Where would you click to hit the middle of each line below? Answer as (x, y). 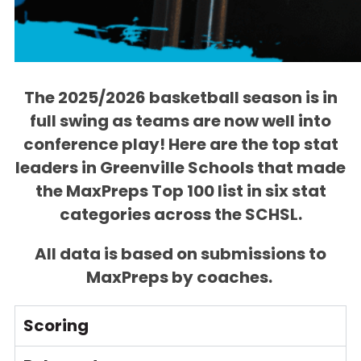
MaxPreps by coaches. (180, 277)
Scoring (56, 326)
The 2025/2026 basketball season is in (180, 98)
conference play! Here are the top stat (180, 144)
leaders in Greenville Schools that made (180, 168)
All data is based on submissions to (180, 254)
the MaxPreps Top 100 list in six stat (180, 191)
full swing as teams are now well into (180, 121)
